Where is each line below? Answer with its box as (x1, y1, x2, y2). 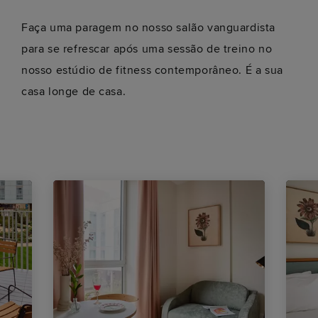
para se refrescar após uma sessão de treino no (21, 42, 273, 56)
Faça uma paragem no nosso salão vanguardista (21, 21, 276, 35)
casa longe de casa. (21, 84, 126, 99)
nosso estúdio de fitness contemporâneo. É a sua (21, 63, 283, 77)
